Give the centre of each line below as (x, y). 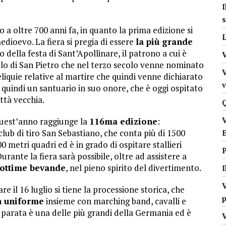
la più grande (164, 41)
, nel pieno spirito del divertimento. (133, 167)
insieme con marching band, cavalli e (115, 201)
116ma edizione (123, 121)
